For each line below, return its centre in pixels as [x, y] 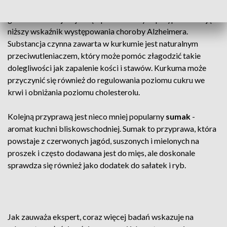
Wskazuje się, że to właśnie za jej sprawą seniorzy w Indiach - [112, 7]
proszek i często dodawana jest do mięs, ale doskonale [101, 153]
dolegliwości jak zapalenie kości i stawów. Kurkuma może [107, 68]
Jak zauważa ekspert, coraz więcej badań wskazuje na [101, 217]
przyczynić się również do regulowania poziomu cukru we [106, 80]
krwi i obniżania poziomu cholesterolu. [74, 92]
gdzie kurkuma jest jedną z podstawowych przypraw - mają [110, 19]
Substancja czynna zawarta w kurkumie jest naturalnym [103, 43]
